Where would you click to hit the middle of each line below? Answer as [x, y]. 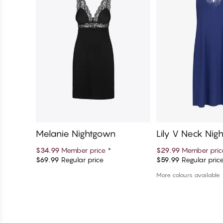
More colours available [188, 175]
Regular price [81, 160]
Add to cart [93, 163]
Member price [84, 150]
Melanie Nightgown [76, 134]
